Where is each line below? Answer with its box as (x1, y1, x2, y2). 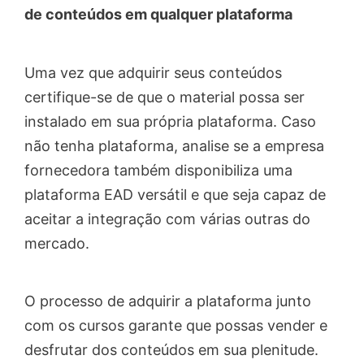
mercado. (24, 234, 89, 252)
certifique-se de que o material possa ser (24, 88, 305, 106)
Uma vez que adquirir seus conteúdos (24, 63, 282, 81)
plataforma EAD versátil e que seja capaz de (24, 185, 326, 203)
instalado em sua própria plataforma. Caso (24, 112, 316, 130)
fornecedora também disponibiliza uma (24, 161, 292, 179)
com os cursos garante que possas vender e (24, 316, 327, 334)
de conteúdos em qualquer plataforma (24, 6, 292, 24)
